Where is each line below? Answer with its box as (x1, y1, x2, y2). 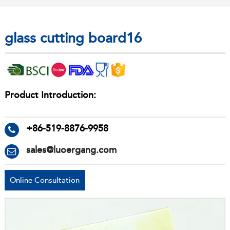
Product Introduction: (4, 89, 96, 101)
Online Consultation (10, 175, 80, 185)
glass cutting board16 (4, 30, 142, 47)
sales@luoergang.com (26, 144, 117, 156)
